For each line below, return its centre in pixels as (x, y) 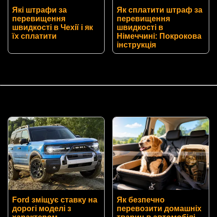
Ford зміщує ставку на (55, 200)
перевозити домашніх (159, 208)
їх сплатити (34, 36)
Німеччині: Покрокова (159, 36)
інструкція (136, 45)
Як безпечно (141, 200)
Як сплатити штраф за (160, 10)
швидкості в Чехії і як (53, 27)
